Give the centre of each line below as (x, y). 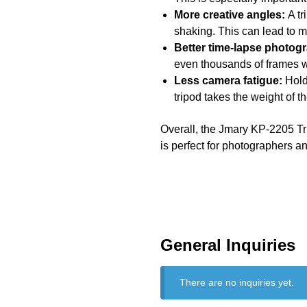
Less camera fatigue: (228, 81)
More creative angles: (229, 15)
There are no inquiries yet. (237, 283)
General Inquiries (228, 245)
